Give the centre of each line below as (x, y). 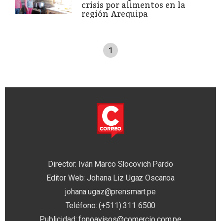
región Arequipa (115, 14)
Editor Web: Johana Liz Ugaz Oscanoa (110, 178)
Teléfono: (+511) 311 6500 (110, 206)
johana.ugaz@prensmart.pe (110, 192)
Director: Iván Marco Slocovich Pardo (110, 164)
